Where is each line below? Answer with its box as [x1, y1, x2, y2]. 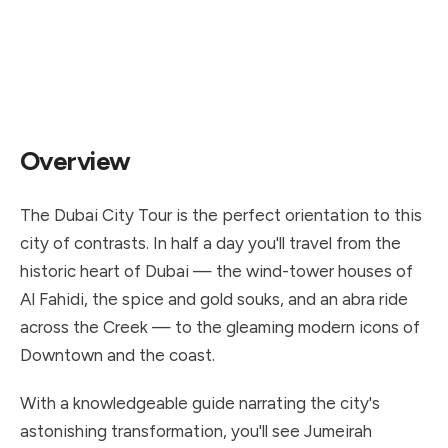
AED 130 [213, 42, 313, 74]
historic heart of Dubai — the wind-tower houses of [20, 261, 413, 281]
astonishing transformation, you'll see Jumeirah [20, 421, 372, 441]
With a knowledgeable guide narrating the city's [20, 393, 380, 413]
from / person [213, 83, 290, 98]
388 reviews [44, 83, 114, 98]
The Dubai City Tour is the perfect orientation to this [20, 205, 422, 225]
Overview [20, 145, 131, 177]
